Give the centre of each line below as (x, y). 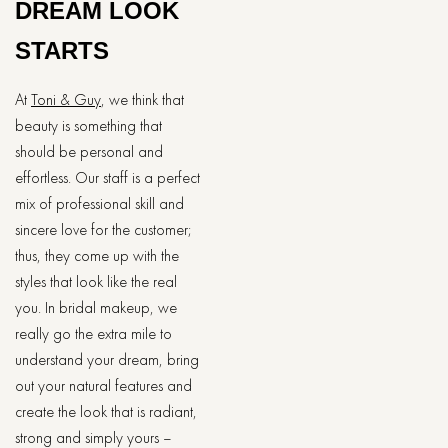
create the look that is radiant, (106, 411)
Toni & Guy (66, 99)
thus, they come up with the (97, 255)
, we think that (142, 99)
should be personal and (89, 151)
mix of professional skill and (99, 203)
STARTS (62, 50)
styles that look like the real (96, 281)
